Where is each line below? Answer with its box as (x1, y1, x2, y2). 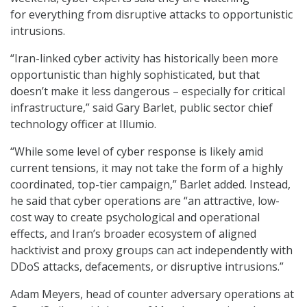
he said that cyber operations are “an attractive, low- (10, 193, 280, 209)
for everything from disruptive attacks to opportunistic (10, 7, 293, 23)
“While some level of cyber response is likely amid (10, 144, 263, 160)
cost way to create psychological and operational (10, 210, 260, 225)
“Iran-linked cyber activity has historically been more (10, 51, 278, 66)
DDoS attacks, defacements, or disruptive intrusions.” (10, 259, 284, 275)
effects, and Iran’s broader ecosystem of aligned (10, 226, 256, 242)
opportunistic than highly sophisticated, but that (10, 67, 260, 83)
